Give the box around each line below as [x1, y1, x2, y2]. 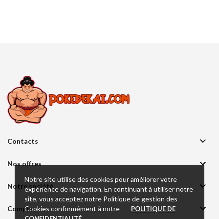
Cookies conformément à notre [24, 204, 121, 213]
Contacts [7, 137, 38, 145]
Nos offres [7, 159, 42, 168]
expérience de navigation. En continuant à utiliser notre [24, 184, 193, 193]
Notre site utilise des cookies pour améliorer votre [24, 175, 177, 183]
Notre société [7, 182, 53, 190]
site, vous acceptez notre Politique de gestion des [24, 194, 177, 203]
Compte [7, 204, 34, 213]
